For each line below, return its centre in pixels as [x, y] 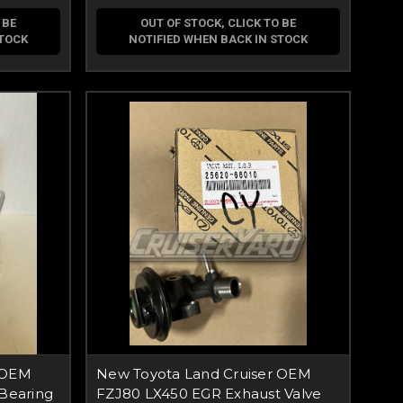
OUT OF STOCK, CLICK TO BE [218, 23]
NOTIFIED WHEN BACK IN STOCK [218, 39]
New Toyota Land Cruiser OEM [204, 374]
